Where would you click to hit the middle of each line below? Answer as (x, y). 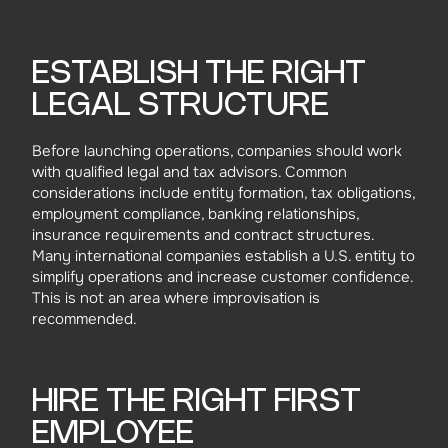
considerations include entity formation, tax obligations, (223, 192)
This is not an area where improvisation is (176, 297)
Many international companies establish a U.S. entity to (223, 255)
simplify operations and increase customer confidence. (222, 276)
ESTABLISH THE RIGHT (199, 73)
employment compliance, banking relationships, (195, 213)
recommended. (84, 318)
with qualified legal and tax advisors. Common (189, 171)
